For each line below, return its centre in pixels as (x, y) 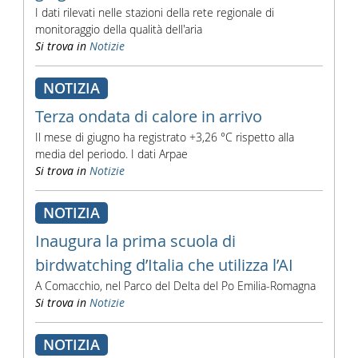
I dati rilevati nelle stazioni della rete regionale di (154, 12)
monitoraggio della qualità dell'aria (118, 29)
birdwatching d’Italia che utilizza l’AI (164, 265)
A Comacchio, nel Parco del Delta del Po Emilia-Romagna (175, 286)
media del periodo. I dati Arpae (111, 154)
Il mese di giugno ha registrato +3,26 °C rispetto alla (164, 137)
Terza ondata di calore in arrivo (148, 116)
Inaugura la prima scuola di (135, 241)
